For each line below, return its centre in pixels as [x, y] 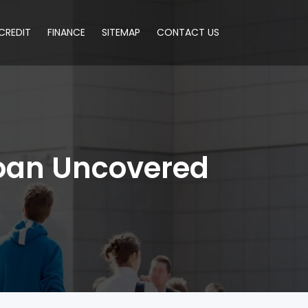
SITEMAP [121, 32]
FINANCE [66, 32]
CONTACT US [188, 32]
